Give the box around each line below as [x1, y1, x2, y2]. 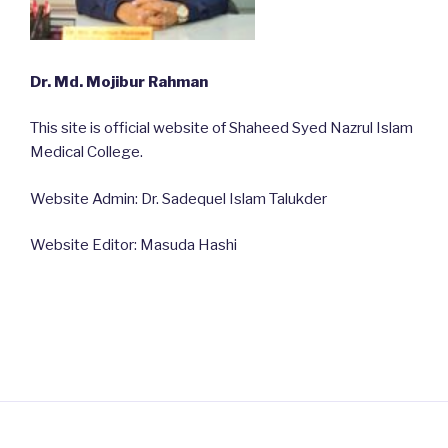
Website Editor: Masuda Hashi [30, 236, 237, 255]
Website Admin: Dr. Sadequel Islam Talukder [30, 189, 327, 208]
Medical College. [30, 143, 143, 162]
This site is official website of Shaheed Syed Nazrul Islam [30, 119, 413, 138]
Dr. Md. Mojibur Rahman [30, 72, 208, 91]
